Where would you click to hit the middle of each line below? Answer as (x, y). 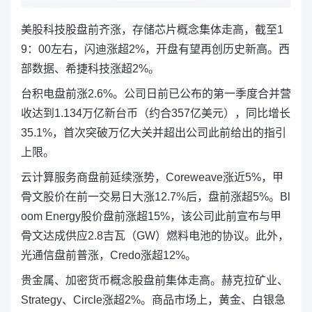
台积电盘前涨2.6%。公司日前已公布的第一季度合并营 (156, 94)
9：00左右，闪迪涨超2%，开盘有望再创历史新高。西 (155, 49)
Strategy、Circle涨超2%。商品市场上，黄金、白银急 (153, 300)
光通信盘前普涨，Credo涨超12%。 (109, 256)
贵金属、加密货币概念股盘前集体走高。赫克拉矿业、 (155, 281)
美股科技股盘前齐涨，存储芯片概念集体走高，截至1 (152, 30)
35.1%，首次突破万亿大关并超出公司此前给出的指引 (154, 133)
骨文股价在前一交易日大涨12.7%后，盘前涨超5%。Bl (156, 197)
